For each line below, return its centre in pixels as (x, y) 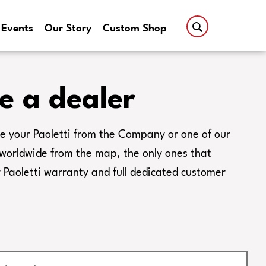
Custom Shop (135, 29)
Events (18, 29)
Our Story (68, 29)
